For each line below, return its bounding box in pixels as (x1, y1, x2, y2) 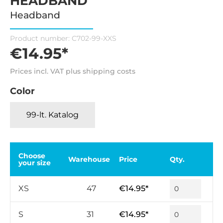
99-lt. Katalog (26, 110, 79, 120)
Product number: (10, 34, 72, 43)
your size (18, 158, 51, 167)
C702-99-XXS (72, 34, 116, 43)
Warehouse (68, 154, 110, 164)
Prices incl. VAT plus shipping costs (10, 67, 135, 76)
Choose (18, 151, 45, 160)
